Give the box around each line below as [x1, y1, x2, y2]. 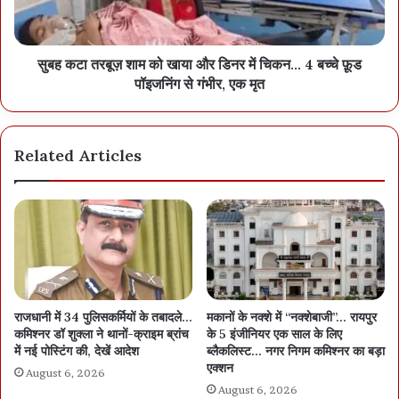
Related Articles [14, 144, 142, 166]
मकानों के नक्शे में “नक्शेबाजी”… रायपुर [207, 308, 377, 325]
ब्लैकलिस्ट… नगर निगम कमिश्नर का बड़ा [207, 342, 385, 359]
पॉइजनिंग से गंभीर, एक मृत [134, 74, 265, 93]
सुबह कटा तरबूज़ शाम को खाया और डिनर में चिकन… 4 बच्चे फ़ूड [37, 54, 362, 73]
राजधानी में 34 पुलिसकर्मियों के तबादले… [14, 308, 192, 325]
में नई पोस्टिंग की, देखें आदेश [14, 342, 139, 359]
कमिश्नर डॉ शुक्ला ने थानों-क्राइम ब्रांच [14, 325, 189, 342]
